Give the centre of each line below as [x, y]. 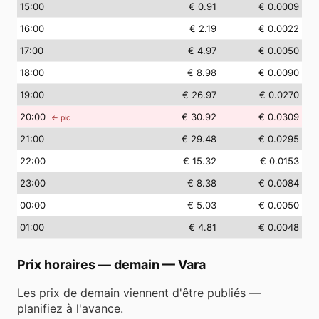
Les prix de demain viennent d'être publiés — [139, 293]
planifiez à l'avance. [70, 308]
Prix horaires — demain [88, 265]
